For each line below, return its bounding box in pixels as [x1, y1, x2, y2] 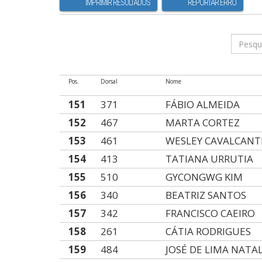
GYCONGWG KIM [166, 170, 243, 184]
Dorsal [101, 77, 118, 85]
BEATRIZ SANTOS [166, 188, 247, 202]
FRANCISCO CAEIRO [166, 206, 256, 220]
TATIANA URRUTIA [166, 152, 254, 166]
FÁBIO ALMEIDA [166, 98, 240, 111]
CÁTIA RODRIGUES [166, 225, 251, 238]
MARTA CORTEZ [166, 116, 240, 129]
